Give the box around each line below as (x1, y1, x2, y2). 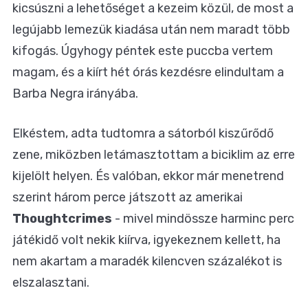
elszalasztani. (12, 275, 89, 291)
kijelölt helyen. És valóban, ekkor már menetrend (12, 168, 284, 184)
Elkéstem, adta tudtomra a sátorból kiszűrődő (12, 126, 274, 142)
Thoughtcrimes (12, 211, 112, 227)
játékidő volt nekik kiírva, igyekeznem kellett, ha (12, 232, 280, 248)
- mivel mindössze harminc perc (112, 211, 294, 227)
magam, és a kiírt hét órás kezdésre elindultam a (12, 65, 284, 80)
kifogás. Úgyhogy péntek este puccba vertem (12, 43, 273, 59)
